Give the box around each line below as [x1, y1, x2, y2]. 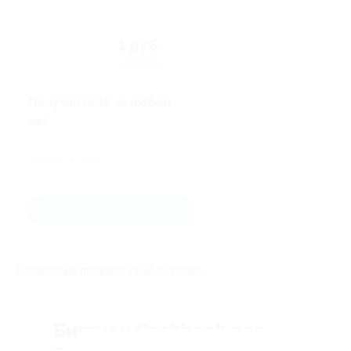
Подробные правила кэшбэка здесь [16, 264, 206, 277]
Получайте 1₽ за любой [28, 95, 171, 110]
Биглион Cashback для [53, 320, 264, 342]
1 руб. [118, 37, 161, 55]
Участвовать [81, 204, 141, 217]
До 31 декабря [28, 151, 103, 165]
